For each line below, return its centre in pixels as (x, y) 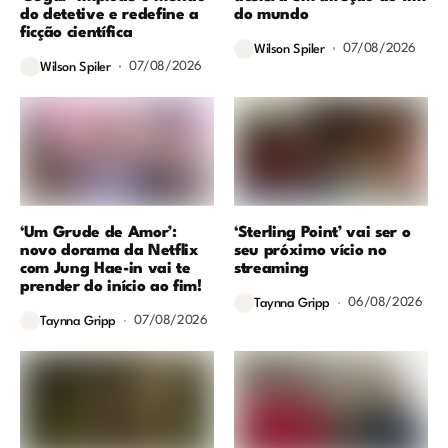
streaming (271, 268)
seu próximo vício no (310, 250)
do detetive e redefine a (109, 14)
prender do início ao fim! (111, 286)
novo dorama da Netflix (109, 250)
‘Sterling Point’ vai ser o (322, 232)
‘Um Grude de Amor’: (98, 232)
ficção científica (76, 32)
